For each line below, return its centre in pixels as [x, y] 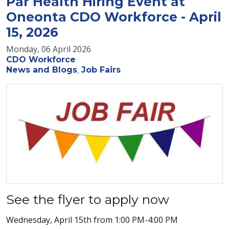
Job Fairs [101, 70]
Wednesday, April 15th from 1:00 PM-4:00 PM [92, 220]
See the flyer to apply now [88, 199]
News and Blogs [42, 70]
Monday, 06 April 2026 [49, 49]
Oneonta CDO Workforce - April [114, 17]
